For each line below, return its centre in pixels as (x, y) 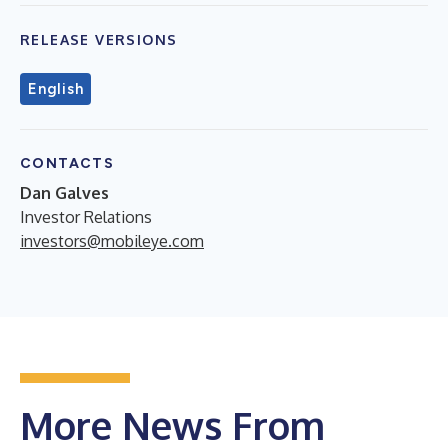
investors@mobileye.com (112, 241)
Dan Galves (64, 193)
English (56, 89)
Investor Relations (86, 217)
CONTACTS (67, 163)
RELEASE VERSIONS (99, 39)
